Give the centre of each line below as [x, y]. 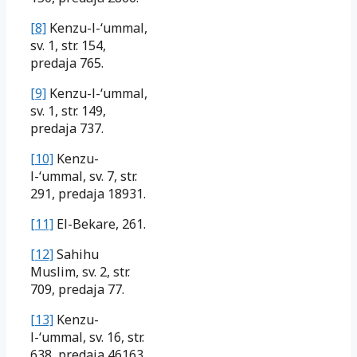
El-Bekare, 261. [100, 224]
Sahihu [76, 255]
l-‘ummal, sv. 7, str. [84, 177]
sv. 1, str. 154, [68, 46]
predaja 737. [67, 129]
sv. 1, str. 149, [68, 111]
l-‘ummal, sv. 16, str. [87, 337]
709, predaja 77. [77, 290]
